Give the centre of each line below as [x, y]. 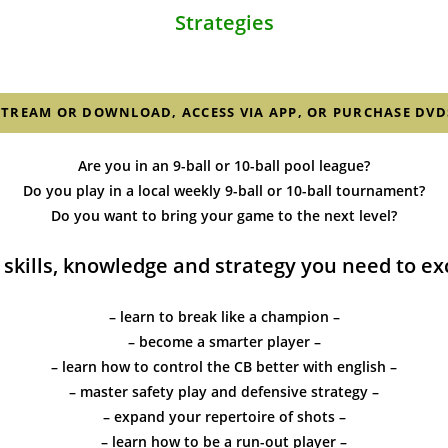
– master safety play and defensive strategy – [224, 391]
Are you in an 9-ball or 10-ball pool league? [224, 165]
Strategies [224, 22]
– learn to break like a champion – [224, 316]
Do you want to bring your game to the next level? [224, 215]
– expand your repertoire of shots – [224, 416]
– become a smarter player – [224, 341]
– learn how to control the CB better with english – [224, 366]
